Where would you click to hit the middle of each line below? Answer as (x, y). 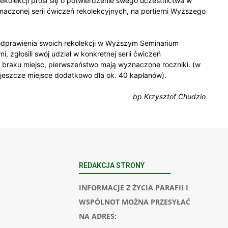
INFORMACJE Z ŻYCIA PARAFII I (134, 187)
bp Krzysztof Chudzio (169, 96)
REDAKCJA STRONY (112, 165)
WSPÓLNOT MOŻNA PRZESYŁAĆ (135, 202)
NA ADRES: (98, 216)
